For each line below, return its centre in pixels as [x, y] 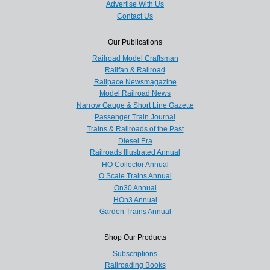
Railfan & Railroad [135, 70]
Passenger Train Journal [135, 117]
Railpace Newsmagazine [135, 82]
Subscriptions [135, 253]
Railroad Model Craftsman [135, 58]
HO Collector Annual [135, 164]
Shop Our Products [135, 237]
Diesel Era [135, 141]
